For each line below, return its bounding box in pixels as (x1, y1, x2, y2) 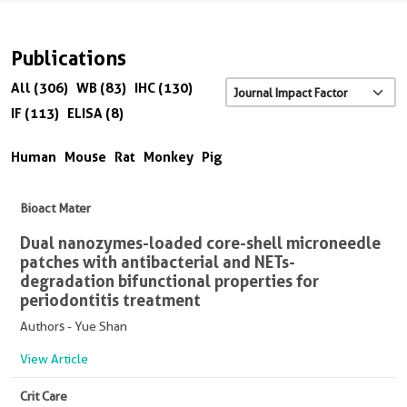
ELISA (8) (67, 104, 124, 123)
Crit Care (20, 389, 67, 404)
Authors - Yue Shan (20, 319, 127, 334)
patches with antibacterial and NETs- (20, 252, 295, 273)
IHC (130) (134, 79, 193, 97)
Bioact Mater (20, 201, 91, 216)
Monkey (144, 148, 194, 166)
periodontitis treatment (20, 290, 201, 311)
